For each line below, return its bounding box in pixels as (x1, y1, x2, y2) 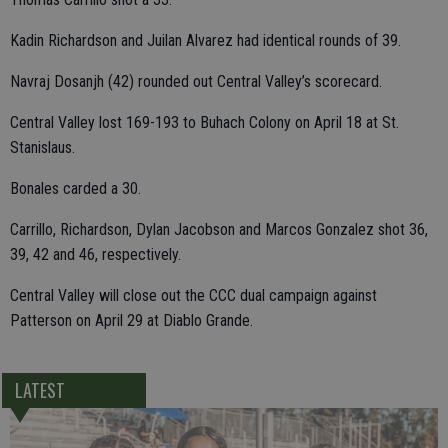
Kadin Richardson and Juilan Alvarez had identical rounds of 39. (10, 31, 401, 50)
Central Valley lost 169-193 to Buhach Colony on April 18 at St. (10, 113, 399, 132)
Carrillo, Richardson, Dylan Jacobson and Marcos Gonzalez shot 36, (10, 220, 428, 239)
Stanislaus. (10, 138, 75, 157)
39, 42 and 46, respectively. (10, 245, 181, 264)
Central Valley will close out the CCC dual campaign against (10, 286, 377, 305)
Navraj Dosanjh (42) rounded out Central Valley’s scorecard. (10, 72, 382, 91)
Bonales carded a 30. (10, 179, 141, 198)
